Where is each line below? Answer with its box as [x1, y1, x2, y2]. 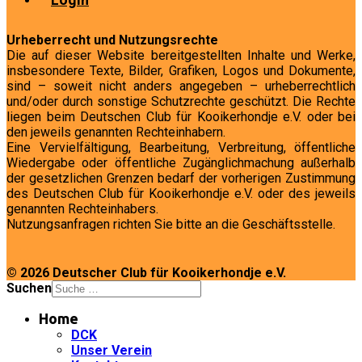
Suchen [6, 280, 52, 296]
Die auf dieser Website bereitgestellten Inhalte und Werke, [6, 48, 356, 63]
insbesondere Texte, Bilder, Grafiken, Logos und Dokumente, [6, 63, 356, 78]
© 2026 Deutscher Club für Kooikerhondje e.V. [6, 265, 286, 280]
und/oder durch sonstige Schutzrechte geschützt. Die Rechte [6, 94, 356, 109]
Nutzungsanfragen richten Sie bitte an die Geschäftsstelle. [6, 217, 335, 232]
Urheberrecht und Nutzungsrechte [6, 32, 218, 48]
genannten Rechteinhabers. [6, 201, 158, 217]
